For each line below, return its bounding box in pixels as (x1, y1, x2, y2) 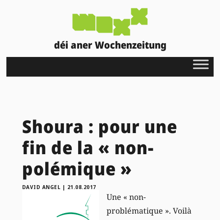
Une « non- (106, 191, 146, 202)
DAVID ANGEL (22, 183, 61, 191)
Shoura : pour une (22, 114, 177, 138)
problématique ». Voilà (106, 205, 192, 216)
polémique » (22, 156, 132, 181)
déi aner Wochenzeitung (54, 38, 166, 52)
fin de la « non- (22, 135, 154, 160)
